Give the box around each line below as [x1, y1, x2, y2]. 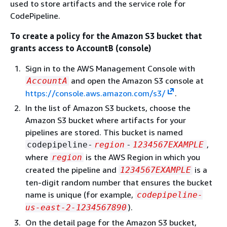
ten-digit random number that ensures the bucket [25, 177, 212, 187]
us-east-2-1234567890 [25, 203, 127, 212]
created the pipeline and [25, 165, 119, 175]
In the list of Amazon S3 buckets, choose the [25, 103, 191, 113]
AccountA [27, 76, 67, 86]
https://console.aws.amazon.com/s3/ [25, 88, 166, 98]
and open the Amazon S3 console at [69, 75, 204, 86]
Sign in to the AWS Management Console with [25, 63, 195, 73]
